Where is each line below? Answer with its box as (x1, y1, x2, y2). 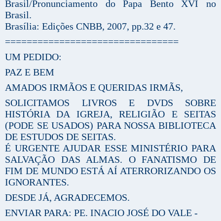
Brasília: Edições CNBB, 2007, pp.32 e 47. (5, 20, 176, 32)
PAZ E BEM (5, 66, 54, 77)
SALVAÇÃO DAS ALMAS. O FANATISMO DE (5, 153, 216, 165)
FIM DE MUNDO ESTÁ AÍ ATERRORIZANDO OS (5, 165, 216, 176)
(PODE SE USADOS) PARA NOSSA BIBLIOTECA (5, 119, 216, 131)
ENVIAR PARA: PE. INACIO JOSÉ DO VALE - (5, 207, 198, 218)
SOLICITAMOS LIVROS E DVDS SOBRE (5, 97, 216, 108)
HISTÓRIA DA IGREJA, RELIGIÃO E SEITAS (5, 108, 216, 119)
